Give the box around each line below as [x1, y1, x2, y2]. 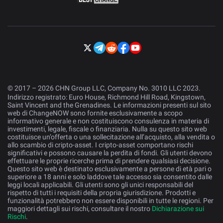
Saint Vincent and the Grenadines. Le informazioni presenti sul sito [7, 101, 211, 110]
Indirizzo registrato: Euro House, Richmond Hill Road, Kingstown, [7, 93, 206, 102]
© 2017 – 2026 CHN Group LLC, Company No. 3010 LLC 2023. [7, 84, 201, 93]
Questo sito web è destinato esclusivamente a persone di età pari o [7, 165, 212, 173]
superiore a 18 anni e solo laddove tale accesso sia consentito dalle [7, 173, 212, 181]
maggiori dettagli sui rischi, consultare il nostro [7, 205, 152, 213]
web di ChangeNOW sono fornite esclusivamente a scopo [7, 109, 183, 117]
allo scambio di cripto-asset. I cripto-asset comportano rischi [7, 141, 193, 149]
